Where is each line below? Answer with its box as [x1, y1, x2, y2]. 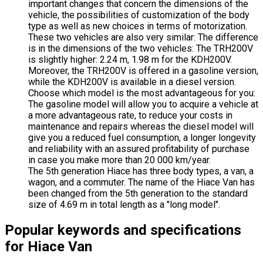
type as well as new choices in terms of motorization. [28, 21, 247, 32]
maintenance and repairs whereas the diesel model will [28, 121, 254, 133]
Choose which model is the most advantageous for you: [28, 87, 255, 99]
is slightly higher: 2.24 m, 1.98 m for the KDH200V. [28, 54, 232, 66]
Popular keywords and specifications [5, 222, 241, 239]
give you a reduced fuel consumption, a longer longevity [28, 132, 256, 144]
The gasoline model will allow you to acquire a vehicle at [28, 99, 258, 110]
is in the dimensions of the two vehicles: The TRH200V [28, 43, 253, 55]
